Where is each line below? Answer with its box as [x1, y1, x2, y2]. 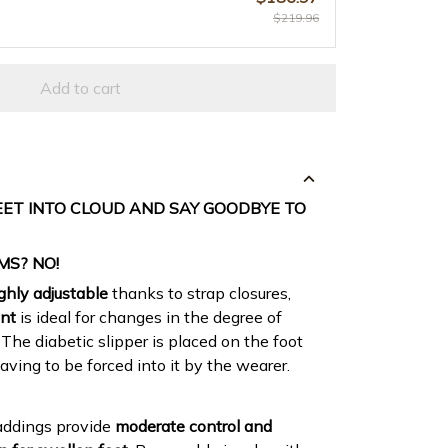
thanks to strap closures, [108, 283, 291, 304]
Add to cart [39, 77, 121, 98]
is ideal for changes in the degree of [16, 307, 282, 328]
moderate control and [115, 416, 272, 436]
